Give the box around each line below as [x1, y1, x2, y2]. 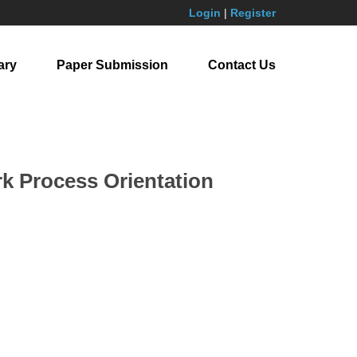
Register [230, 6, 276, 19]
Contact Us [208, 58, 276, 72]
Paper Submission [57, 58, 168, 72]
